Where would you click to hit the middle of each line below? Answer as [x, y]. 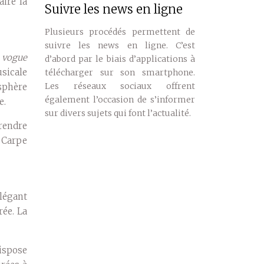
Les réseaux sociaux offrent [120, 86]
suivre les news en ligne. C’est [120, 45]
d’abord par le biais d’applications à [120, 59]
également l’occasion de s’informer [120, 100]
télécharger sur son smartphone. [120, 72]
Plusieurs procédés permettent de [120, 32]
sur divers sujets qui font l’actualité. [118, 113]
